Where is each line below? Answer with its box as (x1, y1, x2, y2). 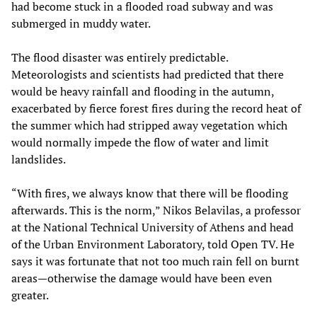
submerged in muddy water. (11, 15, 151, 31)
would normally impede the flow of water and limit (11, 134, 269, 150)
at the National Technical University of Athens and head (11, 219, 294, 235)
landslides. (11, 151, 66, 167)
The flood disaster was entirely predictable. (11, 49, 228, 65)
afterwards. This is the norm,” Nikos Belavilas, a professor (11, 202, 301, 218)
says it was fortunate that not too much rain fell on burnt (11, 253, 299, 269)
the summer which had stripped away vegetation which (11, 117, 287, 133)
